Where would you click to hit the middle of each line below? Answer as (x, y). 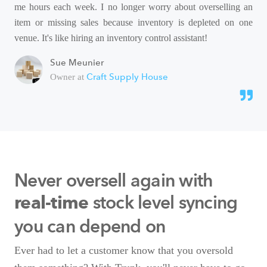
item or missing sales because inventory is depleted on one (133, 23)
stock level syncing (163, 203)
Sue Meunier (77, 63)
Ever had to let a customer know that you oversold (124, 251)
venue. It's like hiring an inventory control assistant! (111, 38)
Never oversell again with (114, 181)
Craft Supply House (127, 77)
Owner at (68, 77)
